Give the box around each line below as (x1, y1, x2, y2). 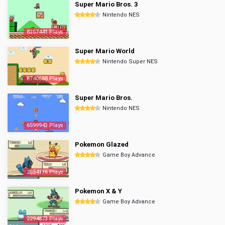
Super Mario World (75, 47, 135, 55)
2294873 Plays (27, 215, 63, 222)
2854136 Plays (27, 169, 63, 175)
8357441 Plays (27, 29, 63, 35)
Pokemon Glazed (75, 141, 129, 148)
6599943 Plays (27, 122, 63, 129)
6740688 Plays (27, 75, 63, 82)
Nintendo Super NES (102, 58, 158, 65)
